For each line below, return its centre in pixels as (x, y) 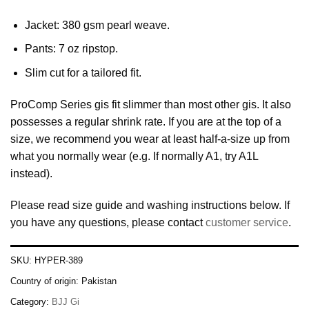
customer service (247, 222)
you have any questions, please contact (108, 222)
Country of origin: (46, 281)
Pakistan (99, 281)
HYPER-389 (59, 261)
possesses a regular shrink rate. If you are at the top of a (146, 121)
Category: (31, 302)
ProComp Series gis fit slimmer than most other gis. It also (151, 104)
